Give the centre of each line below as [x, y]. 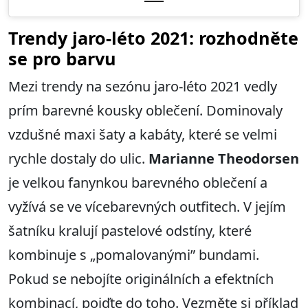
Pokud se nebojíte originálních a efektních [141, 279]
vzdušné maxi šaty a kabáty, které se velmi [143, 135]
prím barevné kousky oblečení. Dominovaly [145, 111]
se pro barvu [62, 59]
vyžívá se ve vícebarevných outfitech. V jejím [147, 207]
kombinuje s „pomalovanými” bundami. [134, 255]
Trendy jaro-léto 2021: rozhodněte [153, 38]
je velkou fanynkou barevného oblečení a [138, 183]
